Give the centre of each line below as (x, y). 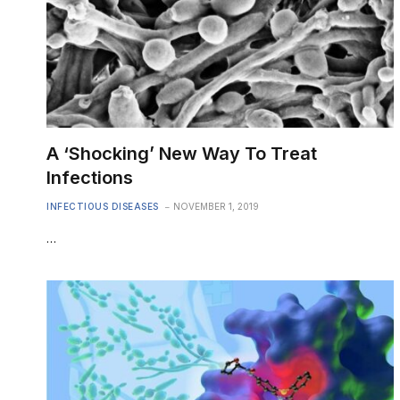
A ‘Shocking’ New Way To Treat (182, 153)
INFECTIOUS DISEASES (103, 206)
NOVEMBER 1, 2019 (216, 206)
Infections (90, 177)
